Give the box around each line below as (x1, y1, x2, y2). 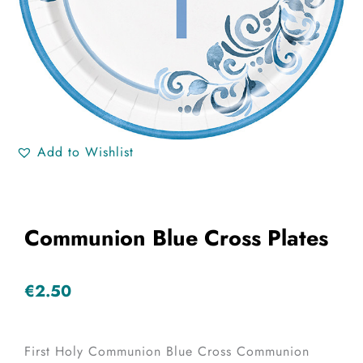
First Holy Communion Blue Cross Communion (24, 342, 310, 361)
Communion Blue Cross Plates (24, 221, 328, 254)
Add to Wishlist (37, 142, 134, 161)
